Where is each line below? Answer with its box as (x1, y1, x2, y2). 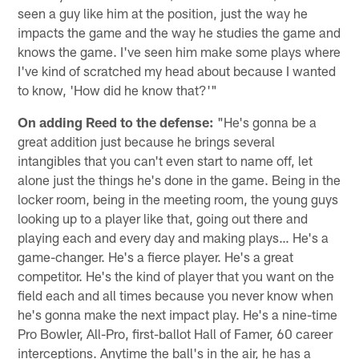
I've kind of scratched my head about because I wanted (18, 62, 337, 79)
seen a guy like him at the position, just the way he (18, 4, 309, 21)
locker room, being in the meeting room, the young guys (18, 190, 339, 207)
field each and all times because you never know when (18, 286, 334, 303)
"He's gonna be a (214, 113, 317, 130)
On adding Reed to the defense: (18, 113, 215, 130)
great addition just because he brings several (18, 132, 276, 149)
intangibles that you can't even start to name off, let (18, 151, 313, 168)
